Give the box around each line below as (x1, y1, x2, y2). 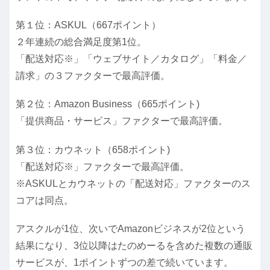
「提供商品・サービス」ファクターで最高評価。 (16, 116, 228, 127)
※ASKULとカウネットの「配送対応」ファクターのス (16, 178, 251, 189)
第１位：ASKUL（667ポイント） (16, 20, 161, 31)
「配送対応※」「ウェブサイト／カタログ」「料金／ (16, 54, 247, 64)
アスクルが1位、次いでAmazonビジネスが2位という (16, 223, 245, 234)
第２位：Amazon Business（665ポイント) (16, 99, 199, 110)
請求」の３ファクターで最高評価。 (16, 71, 170, 81)
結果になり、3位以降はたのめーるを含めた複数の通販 (16, 240, 253, 251)
